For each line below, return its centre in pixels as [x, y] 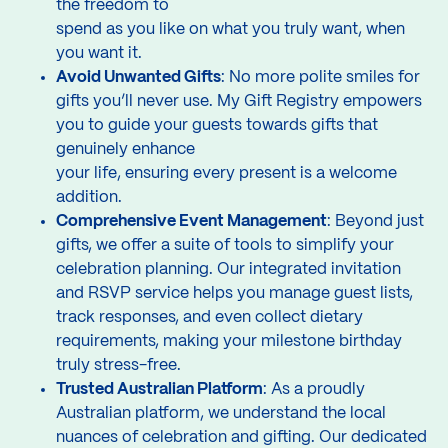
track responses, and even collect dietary [209, 317]
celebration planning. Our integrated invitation [228, 269]
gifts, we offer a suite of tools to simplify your [225, 245]
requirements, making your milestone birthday [229, 341]
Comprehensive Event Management [191, 221]
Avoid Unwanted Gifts [138, 77]
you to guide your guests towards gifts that [217, 125]
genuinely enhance [125, 149]
